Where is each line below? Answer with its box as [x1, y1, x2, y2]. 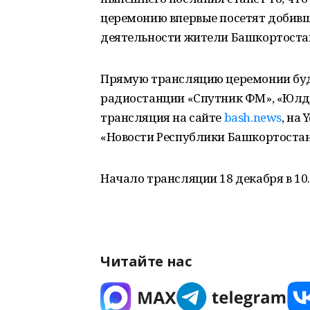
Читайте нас [100, 252, 192, 271]
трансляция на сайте [100, 109, 224, 125]
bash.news [224, 109, 282, 125]
